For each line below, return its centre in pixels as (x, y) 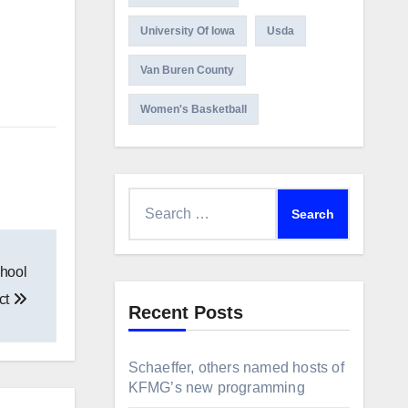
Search (150, 199)
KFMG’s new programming (216, 388)
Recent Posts (185, 312)
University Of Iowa (187, 31)
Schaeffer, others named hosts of (236, 367)
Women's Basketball (193, 109)
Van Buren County (187, 70)
